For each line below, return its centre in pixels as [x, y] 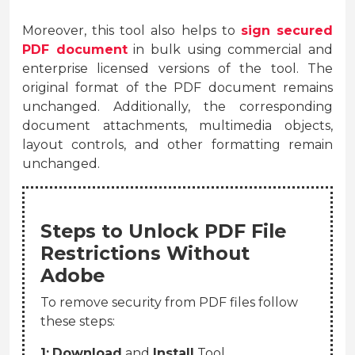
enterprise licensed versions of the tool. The [177, 69]
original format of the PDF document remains [177, 88]
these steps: [78, 322]
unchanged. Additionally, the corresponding [177, 107]
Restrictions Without [145, 254]
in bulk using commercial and [230, 50]
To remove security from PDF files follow [169, 303]
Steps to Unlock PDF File [163, 231]
